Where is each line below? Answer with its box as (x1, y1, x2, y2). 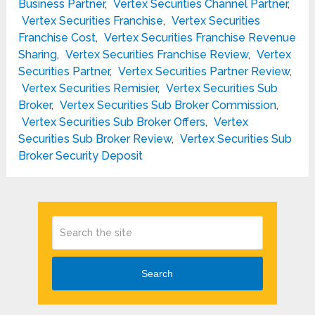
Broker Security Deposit (18, 149, 143, 163)
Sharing (18, 48, 58, 62)
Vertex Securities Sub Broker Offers (22, 115, 206, 129)
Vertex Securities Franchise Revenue (104, 31, 297, 45)
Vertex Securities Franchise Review (65, 48, 249, 62)
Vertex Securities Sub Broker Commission (60, 98, 277, 112)
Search (141, 268, 174, 280)
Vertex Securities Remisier (22, 82, 158, 96)
